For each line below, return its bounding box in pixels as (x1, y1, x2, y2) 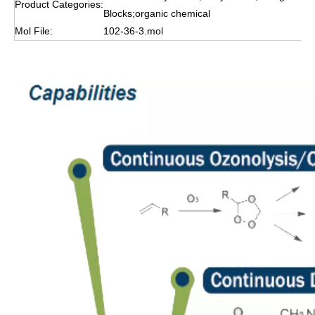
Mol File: (15, 25, 53, 37)
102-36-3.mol (103, 25, 163, 37)
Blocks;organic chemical (103, 8, 210, 19)
